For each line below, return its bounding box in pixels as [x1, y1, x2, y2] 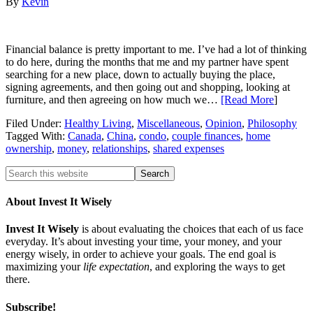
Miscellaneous [137, 117, 200, 129]
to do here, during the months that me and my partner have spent [6, 55, 289, 68]
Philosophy [247, 117, 297, 129]
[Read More [221, 93, 274, 105]
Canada [68, 129, 101, 142]
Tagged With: [6, 129, 68, 142]
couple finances [172, 129, 240, 142]
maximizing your [6, 261, 83, 273]
